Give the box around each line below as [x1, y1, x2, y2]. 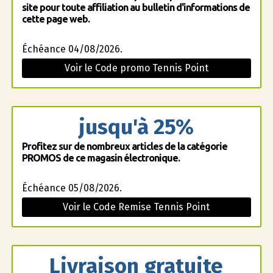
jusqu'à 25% [79, 114, 194, 140]
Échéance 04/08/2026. [21, 43, 122, 55]
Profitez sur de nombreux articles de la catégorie [21, 141, 227, 152]
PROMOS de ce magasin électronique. [21, 152, 180, 163]
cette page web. [21, 13, 90, 24]
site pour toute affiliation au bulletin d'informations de [21, 2, 250, 13]
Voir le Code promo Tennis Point [64, 62, 208, 74]
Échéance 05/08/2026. [21, 182, 122, 194]
